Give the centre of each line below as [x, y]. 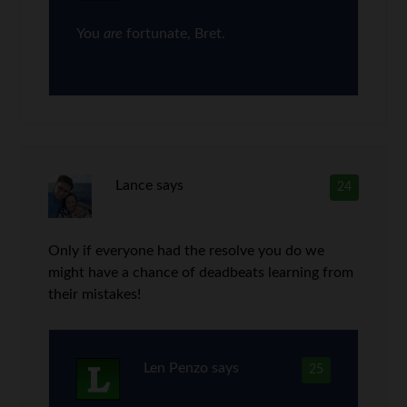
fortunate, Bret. [174, 34]
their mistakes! [95, 294]
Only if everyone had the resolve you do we [187, 251]
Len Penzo [175, 368]
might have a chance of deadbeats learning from [201, 273]
